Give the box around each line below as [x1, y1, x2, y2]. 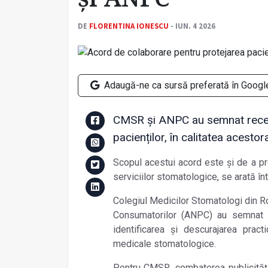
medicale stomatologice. [112, 238, 216, 250]
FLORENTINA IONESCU [89, 21, 169, 31]
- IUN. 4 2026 [169, 21, 215, 31]
